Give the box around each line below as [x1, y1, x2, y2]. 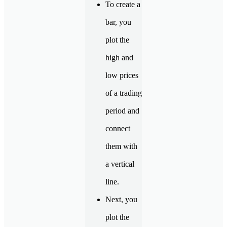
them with [105, 141, 137, 150]
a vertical [105, 159, 134, 168]
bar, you [105, 17, 131, 26]
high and [105, 53, 133, 62]
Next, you [105, 195, 137, 204]
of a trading [105, 88, 142, 97]
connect [105, 124, 130, 133]
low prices [105, 70, 138, 80]
